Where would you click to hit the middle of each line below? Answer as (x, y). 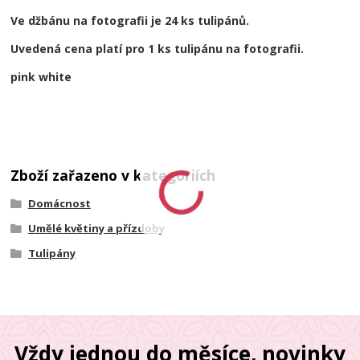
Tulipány (51, 253)
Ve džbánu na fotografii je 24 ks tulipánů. (130, 21)
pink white (41, 77)
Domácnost (59, 204)
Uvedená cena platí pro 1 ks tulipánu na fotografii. (159, 49)
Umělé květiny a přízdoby (96, 228)
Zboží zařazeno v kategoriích (113, 176)
